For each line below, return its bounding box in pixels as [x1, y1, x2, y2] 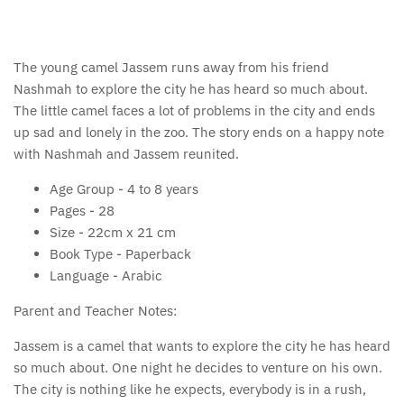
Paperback [125, 245, 191, 263]
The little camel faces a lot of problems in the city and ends [14, 102, 375, 120]
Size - [50, 224, 87, 242]
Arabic [122, 267, 162, 285]
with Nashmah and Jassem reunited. [14, 145, 239, 163]
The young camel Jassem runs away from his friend [14, 59, 329, 77]
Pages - [50, 202, 98, 220]
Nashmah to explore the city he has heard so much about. [14, 80, 368, 98]
